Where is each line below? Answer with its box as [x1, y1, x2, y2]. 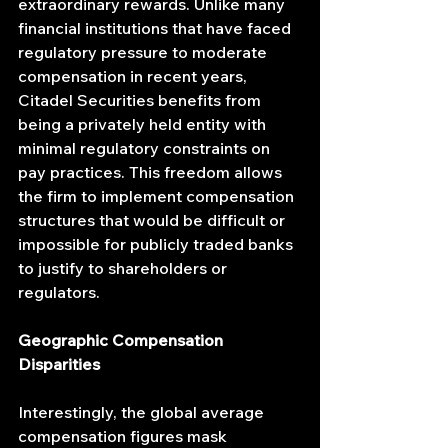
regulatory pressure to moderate [18, 42, 271, 63]
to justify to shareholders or [18, 258, 231, 279]
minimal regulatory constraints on [18, 138, 274, 159]
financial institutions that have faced [18, 18, 295, 39]
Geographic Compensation [18, 330, 227, 351]
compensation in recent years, [18, 66, 251, 87]
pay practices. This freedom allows [18, 162, 286, 183]
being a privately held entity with [18, 114, 270, 135]
